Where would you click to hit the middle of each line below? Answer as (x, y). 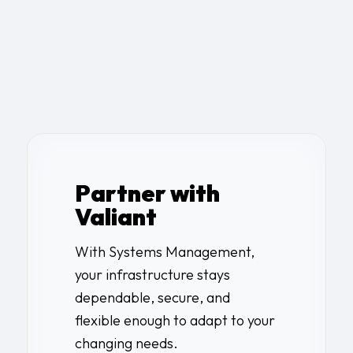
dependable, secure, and (152, 298)
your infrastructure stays (152, 275)
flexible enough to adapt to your (175, 321)
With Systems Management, (164, 252)
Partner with (147, 193)
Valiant (115, 216)
